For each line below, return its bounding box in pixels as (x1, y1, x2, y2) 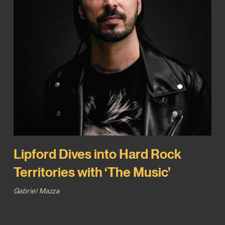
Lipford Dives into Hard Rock (13, 146, 181, 162)
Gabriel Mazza (13, 187, 60, 195)
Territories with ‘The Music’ (13, 164, 170, 180)
